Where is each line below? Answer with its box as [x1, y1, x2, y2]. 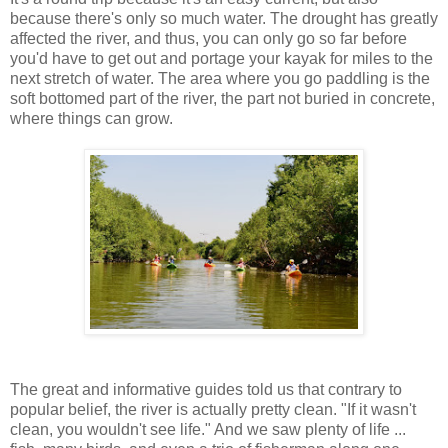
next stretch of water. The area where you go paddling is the [10, 70, 430, 88]
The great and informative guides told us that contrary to [10, 381, 402, 399]
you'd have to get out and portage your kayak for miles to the [10, 50, 433, 68]
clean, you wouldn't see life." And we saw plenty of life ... [10, 421, 406, 439]
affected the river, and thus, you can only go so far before [10, 30, 407, 48]
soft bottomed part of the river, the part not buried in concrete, [10, 90, 435, 108]
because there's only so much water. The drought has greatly [10, 10, 438, 28]
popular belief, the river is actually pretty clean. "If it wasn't [10, 401, 416, 419]
